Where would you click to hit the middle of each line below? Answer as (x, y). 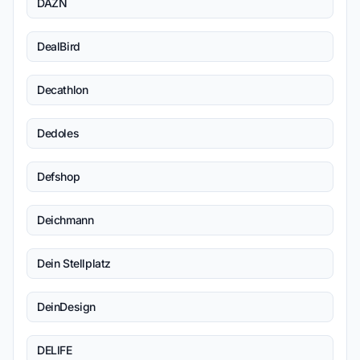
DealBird (59, 46)
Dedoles (58, 133)
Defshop (59, 176)
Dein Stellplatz (74, 263)
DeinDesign (66, 307)
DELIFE (55, 350)
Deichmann (65, 220)
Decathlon (63, 90)
